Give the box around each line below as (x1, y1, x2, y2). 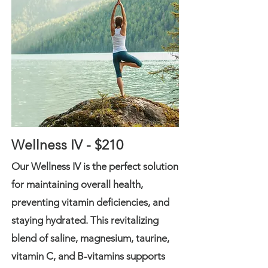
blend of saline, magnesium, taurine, (11, 232, 169, 244)
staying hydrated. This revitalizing (11, 214, 159, 226)
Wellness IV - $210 (11, 137, 123, 153)
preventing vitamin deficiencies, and (11, 196, 169, 208)
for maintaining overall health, (11, 178, 143, 190)
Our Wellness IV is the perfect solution (11, 160, 178, 172)
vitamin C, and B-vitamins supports (11, 250, 165, 262)
